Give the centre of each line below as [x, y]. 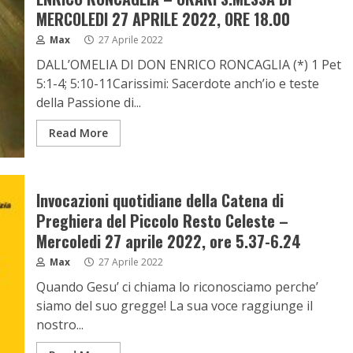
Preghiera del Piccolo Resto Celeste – [162, 221]
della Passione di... [88, 102]
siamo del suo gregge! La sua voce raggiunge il [174, 306]
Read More [78, 133]
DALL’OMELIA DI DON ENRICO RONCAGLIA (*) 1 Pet [188, 65]
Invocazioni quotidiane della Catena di [160, 200]
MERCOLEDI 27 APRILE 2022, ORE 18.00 [163, 19]
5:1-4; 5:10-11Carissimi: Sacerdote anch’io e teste [177, 84]
